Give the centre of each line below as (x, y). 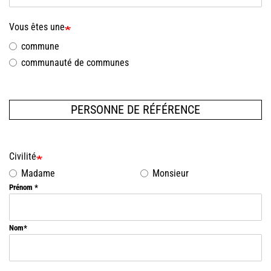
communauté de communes (75, 62)
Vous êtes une (37, 27)
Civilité (23, 156)
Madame (38, 174)
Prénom (22, 188)
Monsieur (171, 174)
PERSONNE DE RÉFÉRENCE (135, 110)
